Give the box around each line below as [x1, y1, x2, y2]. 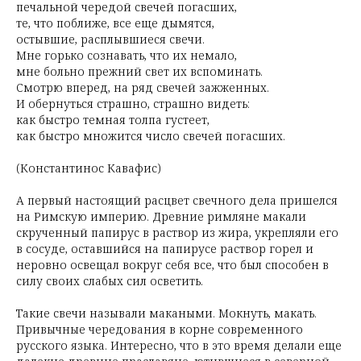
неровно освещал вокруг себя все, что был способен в [16, 257, 329, 272]
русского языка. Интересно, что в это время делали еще [16, 338, 342, 353]
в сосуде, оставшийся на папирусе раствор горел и [16, 241, 313, 256]
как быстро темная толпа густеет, [16, 112, 210, 127]
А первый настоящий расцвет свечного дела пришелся [16, 193, 338, 208]
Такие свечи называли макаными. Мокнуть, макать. [16, 305, 317, 321]
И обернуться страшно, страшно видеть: [16, 96, 250, 111]
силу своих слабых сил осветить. [16, 273, 203, 288]
